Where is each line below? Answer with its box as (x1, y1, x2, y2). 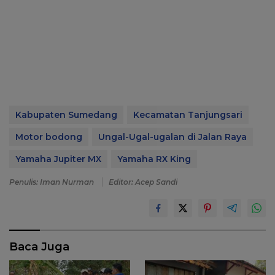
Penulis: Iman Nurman (9, 177, 96, 187)
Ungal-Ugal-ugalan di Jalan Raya (98, 131, 247, 142)
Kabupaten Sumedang (15, 109, 117, 120)
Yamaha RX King (117, 153, 191, 165)
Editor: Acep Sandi (109, 177, 177, 187)
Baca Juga (9, 239, 69, 254)
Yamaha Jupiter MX (15, 153, 101, 165)
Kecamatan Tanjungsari (133, 109, 242, 120)
